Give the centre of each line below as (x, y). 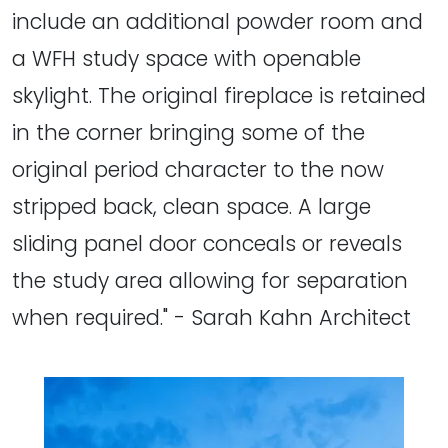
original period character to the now (198, 169)
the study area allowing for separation (210, 280)
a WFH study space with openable (186, 58)
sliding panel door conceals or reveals (207, 243)
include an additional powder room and (217, 21)
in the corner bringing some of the (188, 132)
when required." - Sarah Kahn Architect (211, 317)
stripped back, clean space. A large (191, 206)
